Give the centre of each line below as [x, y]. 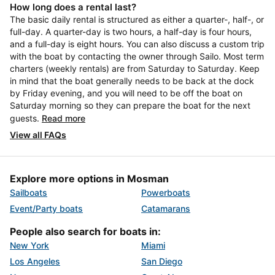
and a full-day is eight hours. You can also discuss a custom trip [137, 44]
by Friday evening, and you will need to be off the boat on [126, 93]
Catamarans [166, 208]
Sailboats [29, 192]
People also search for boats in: [85, 231]
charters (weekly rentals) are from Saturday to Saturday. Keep [135, 68]
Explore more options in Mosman [89, 179]
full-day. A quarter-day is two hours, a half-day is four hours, [131, 32]
